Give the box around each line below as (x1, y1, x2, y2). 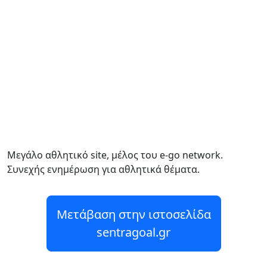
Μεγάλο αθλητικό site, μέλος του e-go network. (7, 148, 223, 162)
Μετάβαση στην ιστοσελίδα (56, 206, 211, 222)
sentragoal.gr (97, 223, 170, 240)
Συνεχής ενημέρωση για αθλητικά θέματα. (7, 162, 200, 176)
